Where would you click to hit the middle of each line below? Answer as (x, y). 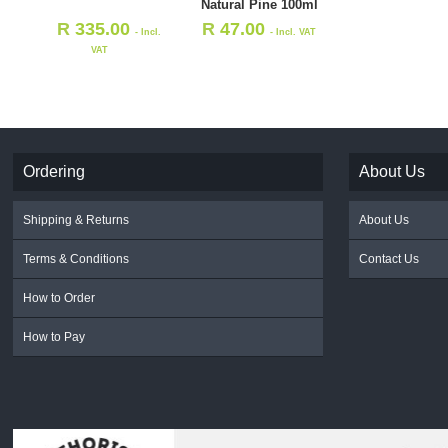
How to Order (59, 297)
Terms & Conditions (76, 258)
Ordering (54, 171)
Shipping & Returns (76, 219)
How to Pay (54, 336)
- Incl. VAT (293, 31)
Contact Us (389, 258)
